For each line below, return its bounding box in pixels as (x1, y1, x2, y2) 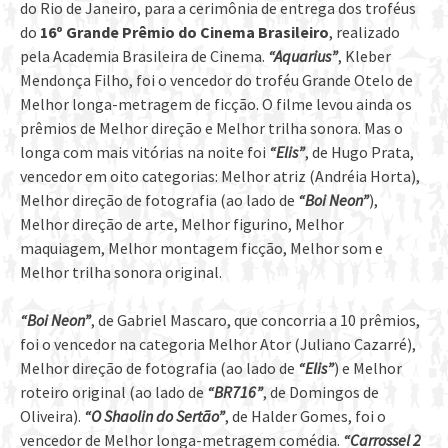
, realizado (329, 22, 400, 43)
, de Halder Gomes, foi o (225, 406, 386, 427)
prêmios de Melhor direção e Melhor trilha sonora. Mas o (20, 118, 403, 139)
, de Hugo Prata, (305, 142, 414, 163)
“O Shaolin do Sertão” (84, 406, 225, 427)
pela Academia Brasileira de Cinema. (20, 46, 268, 67)
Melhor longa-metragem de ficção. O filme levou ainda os (20, 94, 412, 115)
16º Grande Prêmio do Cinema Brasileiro (40, 22, 329, 43)
